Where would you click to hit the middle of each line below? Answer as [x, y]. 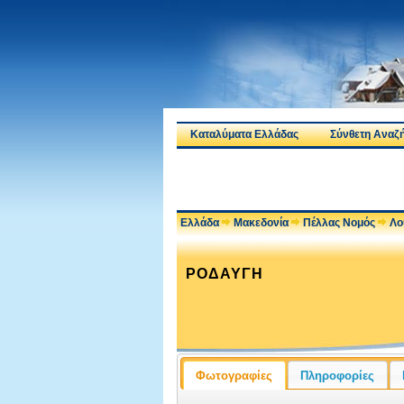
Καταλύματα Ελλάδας [244, 134]
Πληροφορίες [338, 375]
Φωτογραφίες [234, 375]
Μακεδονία [261, 223]
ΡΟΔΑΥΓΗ [225, 274]
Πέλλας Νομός [339, 223]
